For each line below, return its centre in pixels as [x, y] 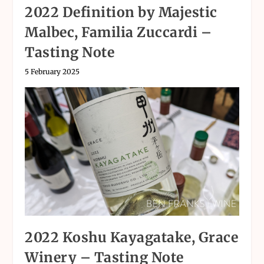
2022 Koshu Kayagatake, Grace [132, 237]
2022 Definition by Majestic [121, 12]
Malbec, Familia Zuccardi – [118, 32]
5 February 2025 [52, 71]
